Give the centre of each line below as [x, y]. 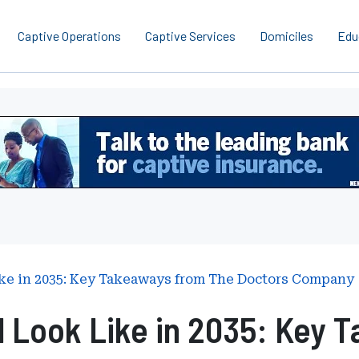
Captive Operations [69, 36]
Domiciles [286, 36]
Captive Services [190, 36]
